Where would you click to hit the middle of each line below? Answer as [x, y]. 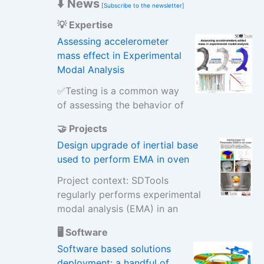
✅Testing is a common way [118, 91]
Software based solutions [114, 249]
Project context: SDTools [113, 180]
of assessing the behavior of [120, 105]
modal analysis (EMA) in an [117, 209]
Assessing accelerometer [113, 41]
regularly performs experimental [129, 194]
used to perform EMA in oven [123, 159]
